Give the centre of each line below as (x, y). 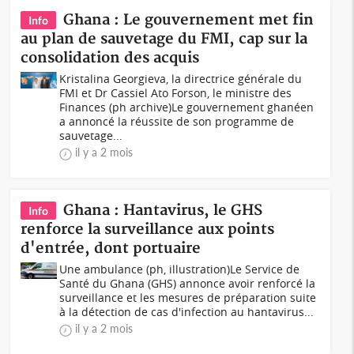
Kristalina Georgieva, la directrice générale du (181, 79)
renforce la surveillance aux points (148, 230)
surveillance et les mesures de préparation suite (188, 298)
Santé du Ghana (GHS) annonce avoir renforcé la (188, 283)
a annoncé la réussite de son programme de (177, 121)
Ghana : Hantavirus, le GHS (163, 211)
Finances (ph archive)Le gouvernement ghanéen (187, 107)
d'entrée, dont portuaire (111, 249)
